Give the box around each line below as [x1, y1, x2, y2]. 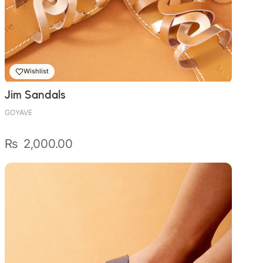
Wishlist [23, 67, 49, 76]
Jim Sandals [5, 88, 66, 101]
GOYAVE [5, 107, 32, 117]
